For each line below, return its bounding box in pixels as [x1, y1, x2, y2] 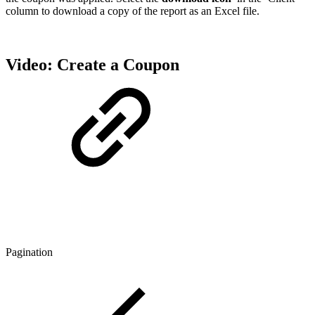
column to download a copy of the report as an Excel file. [6, 4, 259, 17]
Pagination [6, 245, 53, 258]
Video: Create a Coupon [6, 55, 179, 74]
